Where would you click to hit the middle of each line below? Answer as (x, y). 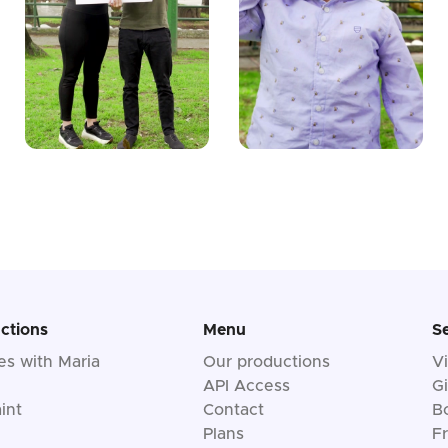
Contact (233, 410)
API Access (246, 386)
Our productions (266, 362)
